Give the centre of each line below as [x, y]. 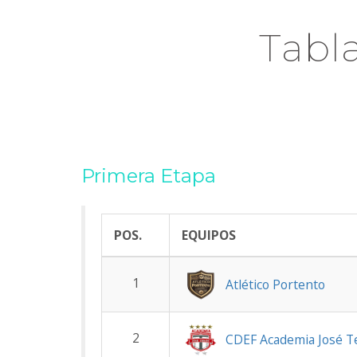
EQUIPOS [209, 235]
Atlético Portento [275, 284]
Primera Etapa [149, 176]
